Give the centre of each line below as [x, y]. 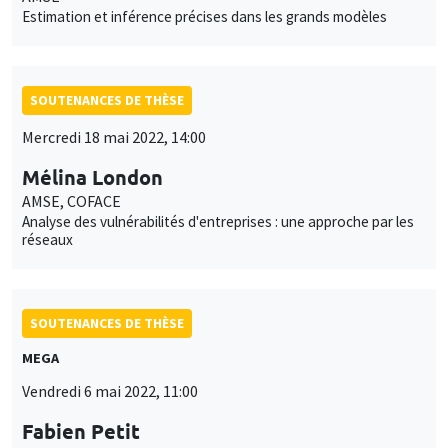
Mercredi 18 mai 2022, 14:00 [114, 136]
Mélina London [92, 176]
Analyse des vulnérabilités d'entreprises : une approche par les [218, 221]
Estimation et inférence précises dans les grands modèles [204, 16]
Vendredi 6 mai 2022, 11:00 [110, 390]
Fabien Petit [81, 430]
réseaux [47, 239]
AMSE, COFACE [71, 200]
